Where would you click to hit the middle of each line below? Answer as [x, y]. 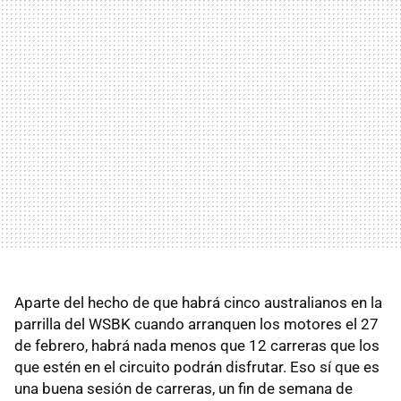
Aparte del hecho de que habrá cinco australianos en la [198, 302]
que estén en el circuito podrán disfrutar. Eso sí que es [197, 367]
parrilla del [51, 324]
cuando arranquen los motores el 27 [255, 324]
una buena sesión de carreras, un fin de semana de [183, 388]
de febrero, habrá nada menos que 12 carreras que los [197, 345]
